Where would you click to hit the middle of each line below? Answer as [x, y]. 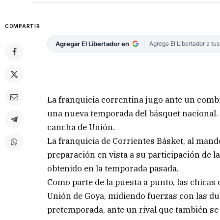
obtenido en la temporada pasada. [113, 168]
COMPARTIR [23, 26]
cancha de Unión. [81, 127]
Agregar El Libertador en [93, 44]
